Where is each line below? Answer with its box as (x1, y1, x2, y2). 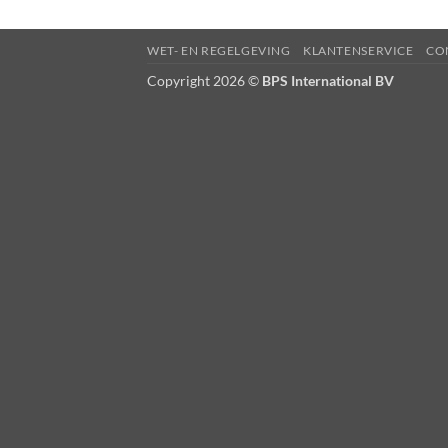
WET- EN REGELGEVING (147, 43, 291, 59)
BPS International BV (262, 72, 394, 90)
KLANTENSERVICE (303, 43, 414, 59)
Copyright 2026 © (147, 72, 262, 90)
